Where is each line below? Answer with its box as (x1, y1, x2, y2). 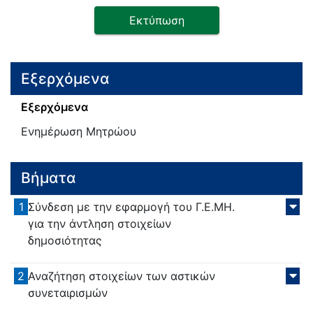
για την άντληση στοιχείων (28, 217, 172, 231)
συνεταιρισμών (28, 285, 108, 300)
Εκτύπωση (129, 13, 184, 28)
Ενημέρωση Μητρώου (21, 124, 136, 138)
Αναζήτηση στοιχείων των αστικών (28, 268, 216, 283)
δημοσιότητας (28, 233, 103, 248)
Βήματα (21, 169, 76, 187)
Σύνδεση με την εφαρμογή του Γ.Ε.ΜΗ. (28, 200, 235, 214)
